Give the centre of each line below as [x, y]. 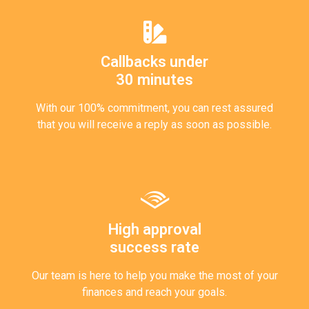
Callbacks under [154, 61]
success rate [154, 247]
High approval [154, 229]
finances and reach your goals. [154, 292]
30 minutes [154, 79]
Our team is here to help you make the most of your [154, 275]
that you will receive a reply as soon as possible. [154, 124]
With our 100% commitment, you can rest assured [154, 108]
